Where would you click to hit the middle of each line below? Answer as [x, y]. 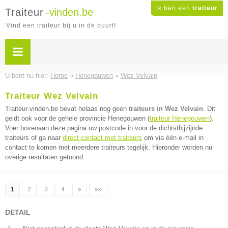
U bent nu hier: [28, 76]
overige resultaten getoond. [45, 157]
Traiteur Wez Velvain [52, 96]
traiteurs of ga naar [34, 138]
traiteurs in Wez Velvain [166, 109]
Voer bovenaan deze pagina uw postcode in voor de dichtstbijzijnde [104, 128]
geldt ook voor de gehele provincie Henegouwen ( [77, 118]
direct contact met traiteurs [102, 138]
